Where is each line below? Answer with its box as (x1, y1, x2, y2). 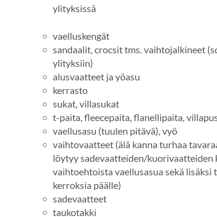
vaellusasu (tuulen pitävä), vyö (52, 125, 177, 137)
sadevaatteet (52, 193, 107, 205)
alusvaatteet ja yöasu (52, 71, 140, 83)
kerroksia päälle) (52, 179, 123, 191)
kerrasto (52, 84, 88, 96)
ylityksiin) (52, 57, 93, 69)
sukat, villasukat (52, 98, 119, 110)
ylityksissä (52, 2, 96, 15)
